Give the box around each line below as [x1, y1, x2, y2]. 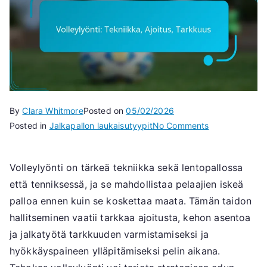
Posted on [83, 105, 126, 116]
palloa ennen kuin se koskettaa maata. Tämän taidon [10, 195, 252, 207]
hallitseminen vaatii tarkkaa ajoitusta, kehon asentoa [10, 212, 251, 224]
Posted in [10, 120, 49, 131]
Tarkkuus [208, 179, 245, 190]
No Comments [152, 120, 209, 131]
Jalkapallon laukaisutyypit [49, 120, 153, 131]
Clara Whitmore [22, 105, 83, 116]
